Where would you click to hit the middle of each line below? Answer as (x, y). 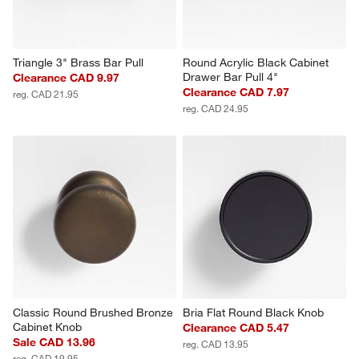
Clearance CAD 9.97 (67, 78)
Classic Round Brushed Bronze (95, 313)
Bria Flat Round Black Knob (253, 313)
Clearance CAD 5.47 (236, 328)
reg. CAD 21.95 (46, 94)
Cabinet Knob (48, 327)
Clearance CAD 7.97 (236, 93)
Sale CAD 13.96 (54, 343)
